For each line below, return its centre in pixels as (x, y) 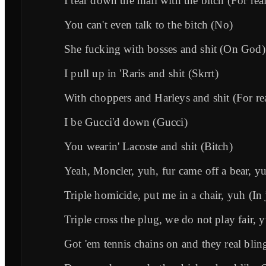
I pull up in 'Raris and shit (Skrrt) (141, 73)
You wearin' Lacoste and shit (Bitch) (148, 146)
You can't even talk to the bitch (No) (149, 24)
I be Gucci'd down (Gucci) (126, 122)
